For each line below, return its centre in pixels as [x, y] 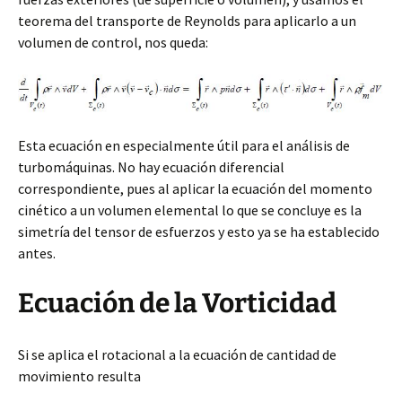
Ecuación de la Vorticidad [177, 303]
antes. [37, 253]
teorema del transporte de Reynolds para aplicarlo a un [187, 21]
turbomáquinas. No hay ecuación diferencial [151, 166]
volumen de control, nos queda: [113, 43]
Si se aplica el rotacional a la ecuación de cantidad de [177, 354]
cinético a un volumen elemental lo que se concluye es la [190, 210]
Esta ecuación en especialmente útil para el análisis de [184, 145]
